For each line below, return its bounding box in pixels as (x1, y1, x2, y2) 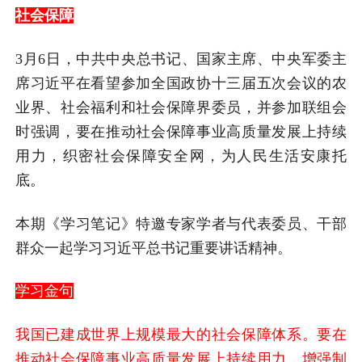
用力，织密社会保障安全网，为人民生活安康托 (15, 147, 347, 164)
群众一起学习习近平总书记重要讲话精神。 (15, 239, 293, 256)
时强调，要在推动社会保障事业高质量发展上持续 (15, 123, 347, 140)
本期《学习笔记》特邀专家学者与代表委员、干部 (15, 215, 347, 232)
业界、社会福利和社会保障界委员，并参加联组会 (15, 99, 347, 116)
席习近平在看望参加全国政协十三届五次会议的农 (15, 74, 347, 91)
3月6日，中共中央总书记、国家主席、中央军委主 (15, 50, 347, 67)
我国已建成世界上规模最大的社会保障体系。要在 (15, 326, 347, 343)
